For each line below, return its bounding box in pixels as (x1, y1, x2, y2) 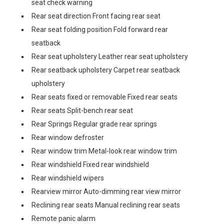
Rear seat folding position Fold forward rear (31, 25, 168, 33)
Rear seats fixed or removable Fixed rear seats (31, 93, 177, 101)
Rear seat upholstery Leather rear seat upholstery (31, 52, 188, 60)
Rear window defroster (31, 133, 104, 141)
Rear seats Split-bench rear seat (31, 106, 133, 114)
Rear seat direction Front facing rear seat (31, 12, 160, 20)
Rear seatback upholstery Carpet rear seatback (31, 66, 180, 74)
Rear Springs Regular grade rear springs (31, 120, 157, 128)
